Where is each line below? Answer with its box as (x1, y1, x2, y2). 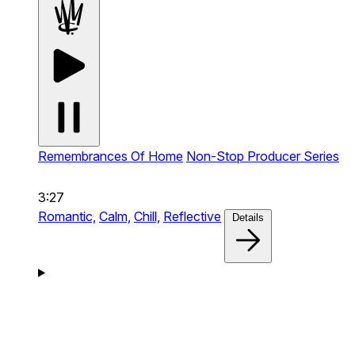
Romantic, (38, 208, 96, 224)
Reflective (163, 208, 221, 224)
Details (232, 211, 264, 223)
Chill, (134, 208, 160, 224)
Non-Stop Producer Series (186, 147, 339, 164)
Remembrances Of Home (38, 147, 183, 164)
